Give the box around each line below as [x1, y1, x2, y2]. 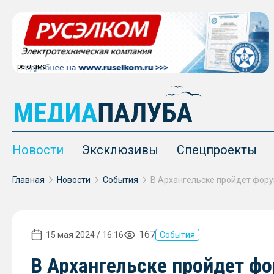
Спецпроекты [177, 143, 257, 157]
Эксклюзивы [82, 143, 158, 157]
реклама [17, 62, 47, 71]
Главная [12, 175, 45, 185]
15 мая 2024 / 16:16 [46, 230, 124, 240]
